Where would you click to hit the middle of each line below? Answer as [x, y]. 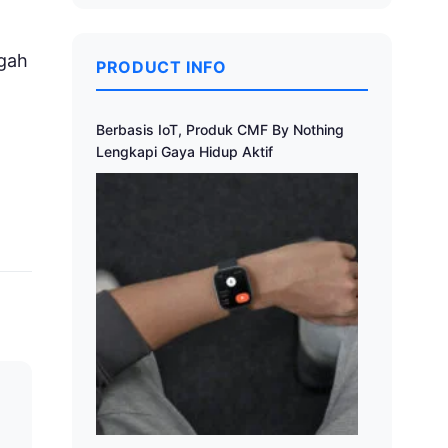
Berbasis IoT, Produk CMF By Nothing [220, 130]
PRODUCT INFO [161, 67]
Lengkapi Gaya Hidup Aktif [184, 152]
